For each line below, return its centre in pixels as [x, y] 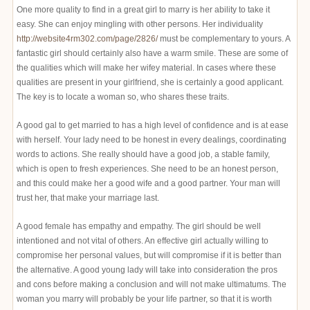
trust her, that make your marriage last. [88, 198]
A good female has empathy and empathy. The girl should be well [139, 226]
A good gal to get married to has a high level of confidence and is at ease [153, 125]
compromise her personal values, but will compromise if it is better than [149, 255]
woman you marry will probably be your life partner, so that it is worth [144, 299]
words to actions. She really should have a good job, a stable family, [143, 154]
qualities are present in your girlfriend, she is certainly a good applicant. [150, 82]
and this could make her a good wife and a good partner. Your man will [148, 183]
